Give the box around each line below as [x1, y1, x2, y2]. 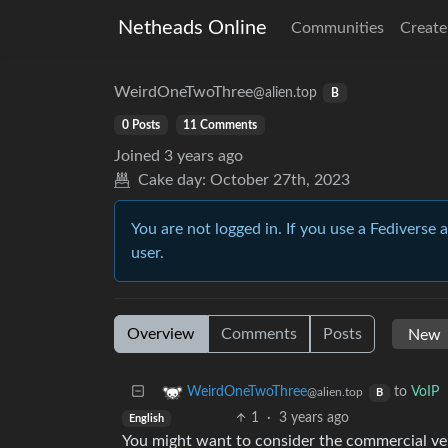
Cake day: [138, 172, 206, 188]
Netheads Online [118, 18, 267, 38]
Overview [127, 326, 195, 342]
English [128, 413, 164, 424]
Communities [291, 20, 384, 36]
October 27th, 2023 [210, 172, 350, 188]
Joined [114, 148, 160, 164]
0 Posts [121, 119, 160, 131]
